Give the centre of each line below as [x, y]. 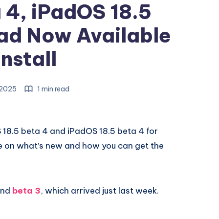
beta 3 [26, 191]
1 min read [53, 89]
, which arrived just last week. [100, 191]
